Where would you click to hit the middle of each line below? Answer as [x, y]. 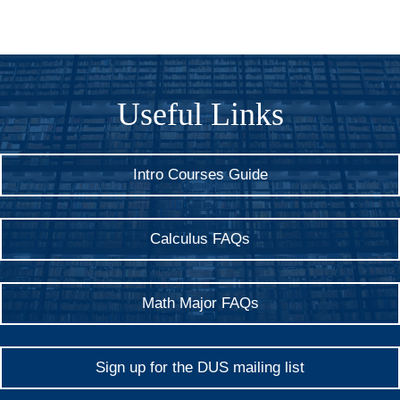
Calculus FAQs [200, 239]
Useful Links [200, 115]
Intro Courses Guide [200, 175]
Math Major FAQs [200, 304]
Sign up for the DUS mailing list [200, 368]
